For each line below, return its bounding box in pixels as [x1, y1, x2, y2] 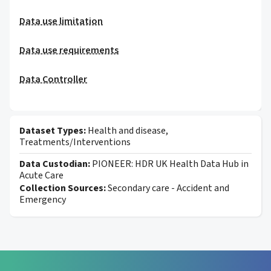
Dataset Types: [19, 124, 88, 137]
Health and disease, [88, 124, 168, 137]
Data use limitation [19, 15, 103, 28]
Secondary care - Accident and [108, 181, 229, 195]
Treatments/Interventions [19, 135, 131, 149]
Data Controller [19, 73, 87, 86]
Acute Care [19, 169, 64, 182]
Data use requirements [19, 44, 119, 57]
